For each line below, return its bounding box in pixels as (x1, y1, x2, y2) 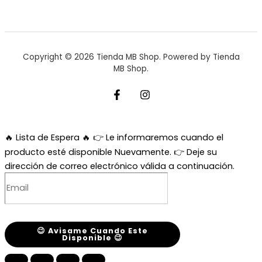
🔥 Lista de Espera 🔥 (5, 131, 91, 143)
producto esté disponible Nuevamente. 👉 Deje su (5, 146, 217, 158)
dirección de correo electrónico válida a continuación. (5, 160, 235, 172)
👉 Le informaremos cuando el (93, 131, 223, 143)
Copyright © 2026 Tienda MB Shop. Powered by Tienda (22, 51, 240, 63)
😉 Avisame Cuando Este (37, 225, 148, 236)
